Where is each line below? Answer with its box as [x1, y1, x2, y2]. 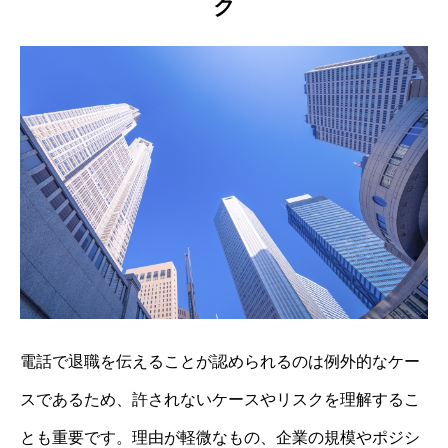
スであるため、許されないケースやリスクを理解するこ [20, 390, 420, 408]
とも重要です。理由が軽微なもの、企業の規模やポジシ [20, 428, 420, 446]
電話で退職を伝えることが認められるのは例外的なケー [20, 352, 420, 370]
